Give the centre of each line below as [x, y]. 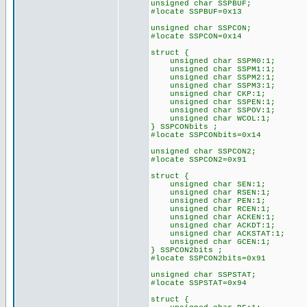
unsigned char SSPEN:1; [213, 102]
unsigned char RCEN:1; [211, 209]
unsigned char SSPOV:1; [213, 110]
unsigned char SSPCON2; [204, 151]
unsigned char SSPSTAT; [204, 275]
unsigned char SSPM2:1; [213, 77]
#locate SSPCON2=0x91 [199, 160]
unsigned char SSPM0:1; [213, 61]
